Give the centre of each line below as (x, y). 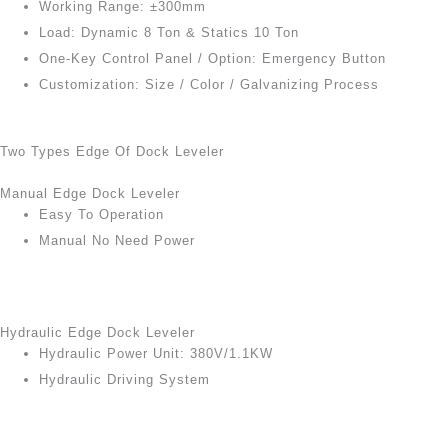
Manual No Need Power (117, 240)
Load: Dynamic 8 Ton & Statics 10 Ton (169, 32)
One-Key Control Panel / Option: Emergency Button (212, 58)
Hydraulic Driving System (124, 379)
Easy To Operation (101, 214)
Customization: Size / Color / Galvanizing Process (209, 84)
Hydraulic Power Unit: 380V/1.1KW (156, 353)
